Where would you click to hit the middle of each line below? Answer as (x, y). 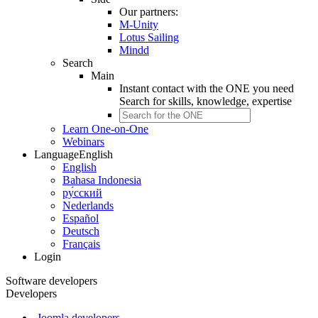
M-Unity (139, 24)
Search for (144, 101)
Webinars (83, 142)
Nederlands (88, 205)
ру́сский (82, 193)
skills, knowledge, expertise (230, 101)
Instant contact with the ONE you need (207, 88)
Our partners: (149, 12)
